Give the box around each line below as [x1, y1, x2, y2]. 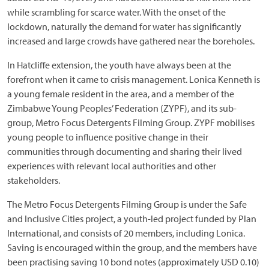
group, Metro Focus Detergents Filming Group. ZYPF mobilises [7, 116, 255, 128]
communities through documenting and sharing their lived [7, 145, 242, 157]
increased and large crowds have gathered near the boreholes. [7, 35, 255, 47]
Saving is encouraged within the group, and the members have [7, 241, 257, 253]
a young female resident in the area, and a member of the [7, 88, 234, 100]
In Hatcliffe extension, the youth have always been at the [7, 59, 231, 71]
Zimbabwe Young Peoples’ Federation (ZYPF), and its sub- [7, 102, 237, 114]
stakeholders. [7, 174, 60, 186]
